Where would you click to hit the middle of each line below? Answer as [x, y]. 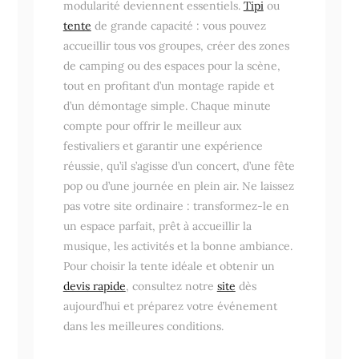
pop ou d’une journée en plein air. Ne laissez [178, 186]
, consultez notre [171, 286]
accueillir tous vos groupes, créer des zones [176, 45]
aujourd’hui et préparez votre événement [170, 306]
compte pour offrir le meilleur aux [152, 125]
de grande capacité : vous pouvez [178, 25]
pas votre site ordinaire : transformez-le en [176, 206]
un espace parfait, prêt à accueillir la [157, 226]
